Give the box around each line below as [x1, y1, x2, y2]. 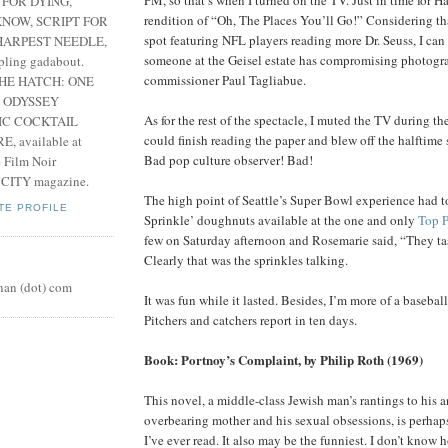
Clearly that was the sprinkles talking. [144, 250, 348, 269]
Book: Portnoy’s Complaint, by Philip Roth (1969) [144, 349, 423, 369]
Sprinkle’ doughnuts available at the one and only [144, 210, 418, 229]
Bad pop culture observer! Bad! [144, 150, 313, 169]
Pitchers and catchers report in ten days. [144, 310, 357, 329]
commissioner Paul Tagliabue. [144, 70, 306, 89]
